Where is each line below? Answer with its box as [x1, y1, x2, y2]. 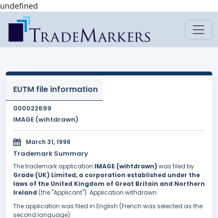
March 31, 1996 [26, 138, 71, 146]
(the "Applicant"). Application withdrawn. [37, 188, 158, 197]
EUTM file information [13, 84, 98, 95]
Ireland [13, 188, 37, 197]
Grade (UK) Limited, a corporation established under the [13, 171, 200, 180]
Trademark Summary [13, 149, 88, 159]
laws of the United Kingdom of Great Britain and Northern [13, 180, 205, 188]
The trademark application [13, 162, 94, 171]
